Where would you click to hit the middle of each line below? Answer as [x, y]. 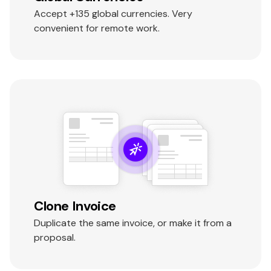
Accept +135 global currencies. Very [113, 14]
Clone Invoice [75, 206]
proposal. [55, 238]
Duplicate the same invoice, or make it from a [133, 223]
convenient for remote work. [97, 28]
